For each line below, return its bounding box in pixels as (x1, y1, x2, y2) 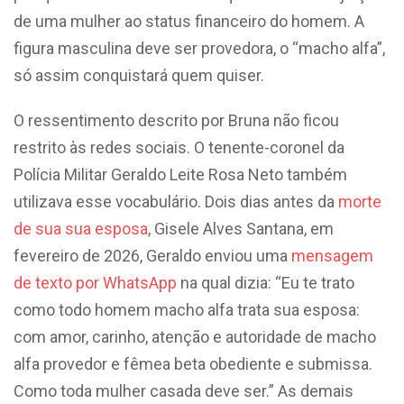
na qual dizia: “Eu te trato (177, 272, 354, 292)
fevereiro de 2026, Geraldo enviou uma (14, 245, 291, 265)
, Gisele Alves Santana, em (148, 218, 334, 238)
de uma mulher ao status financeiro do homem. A (14, 11, 364, 31)
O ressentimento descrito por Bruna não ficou (14, 110, 339, 130)
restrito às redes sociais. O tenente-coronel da (14, 137, 344, 157)
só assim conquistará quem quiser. (14, 65, 268, 85)
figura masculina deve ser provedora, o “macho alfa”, (14, 38, 385, 58)
